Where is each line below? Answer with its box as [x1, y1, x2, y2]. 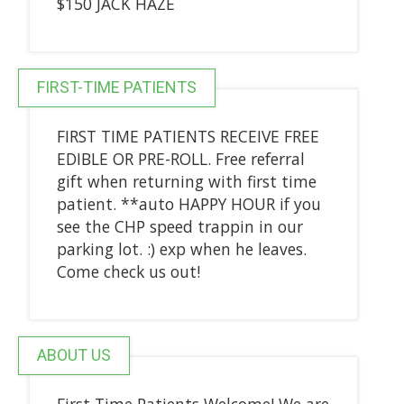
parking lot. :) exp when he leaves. [56, 237, 307, 260]
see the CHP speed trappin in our [56, 215, 303, 237]
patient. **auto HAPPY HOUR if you [56, 192, 321, 215]
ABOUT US [36, 344, 111, 364]
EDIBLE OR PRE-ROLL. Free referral [56, 147, 305, 170]
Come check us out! [56, 260, 200, 282]
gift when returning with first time [56, 170, 317, 192]
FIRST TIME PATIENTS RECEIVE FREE [56, 124, 319, 147]
